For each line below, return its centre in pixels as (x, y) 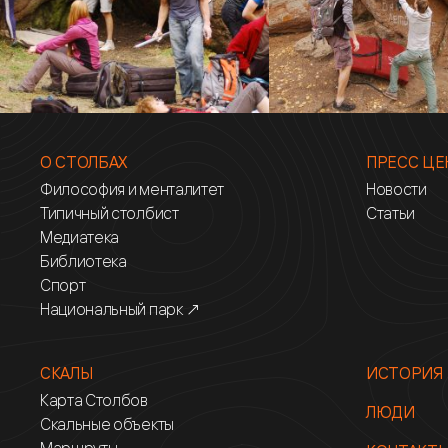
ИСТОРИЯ (404, 373)
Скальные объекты (107, 424)
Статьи (391, 213)
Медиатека (80, 237)
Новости (396, 189)
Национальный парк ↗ (120, 309)
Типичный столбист (109, 213)
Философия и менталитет (132, 189)
